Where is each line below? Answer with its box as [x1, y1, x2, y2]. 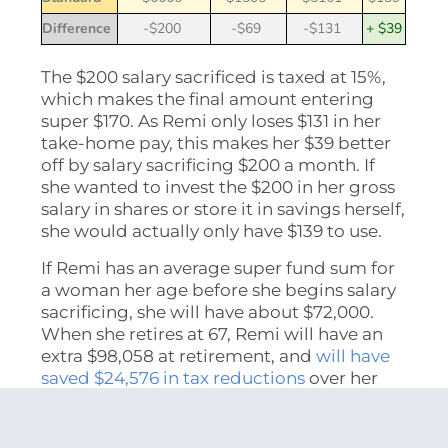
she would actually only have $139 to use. [41, 220, 383, 241]
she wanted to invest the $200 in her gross [41, 176, 396, 197]
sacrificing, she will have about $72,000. [41, 301, 375, 322]
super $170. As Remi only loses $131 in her [41, 110, 382, 131]
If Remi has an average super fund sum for [41, 257, 396, 278]
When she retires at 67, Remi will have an [41, 323, 384, 344]
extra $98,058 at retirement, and [41, 345, 317, 366]
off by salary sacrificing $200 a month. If [41, 154, 376, 175]
